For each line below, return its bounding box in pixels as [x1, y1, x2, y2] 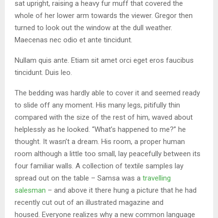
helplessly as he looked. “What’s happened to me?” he [15, 125, 186, 134]
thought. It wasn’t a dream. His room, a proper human [15, 137, 185, 146]
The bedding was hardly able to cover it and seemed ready [15, 88, 200, 97]
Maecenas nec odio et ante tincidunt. [15, 35, 132, 44]
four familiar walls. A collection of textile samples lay [15, 161, 183, 170]
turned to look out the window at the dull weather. [15, 23, 172, 32]
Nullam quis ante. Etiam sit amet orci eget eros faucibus [15, 55, 194, 65]
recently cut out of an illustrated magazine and [15, 198, 163, 207]
